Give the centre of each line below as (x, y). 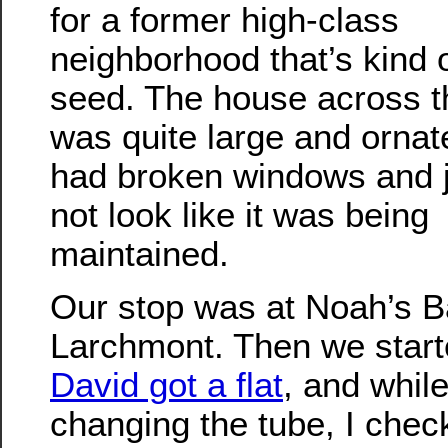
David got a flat (166, 385)
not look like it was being (239, 214)
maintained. (139, 253)
